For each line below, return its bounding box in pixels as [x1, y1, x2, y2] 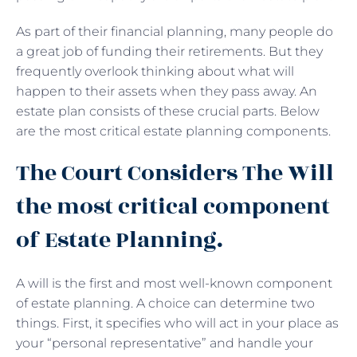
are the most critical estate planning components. [16, 123, 334, 139]
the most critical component [16, 189, 330, 224]
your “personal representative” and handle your [16, 335, 313, 351]
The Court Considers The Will [16, 155, 334, 190]
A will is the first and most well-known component [16, 275, 332, 291]
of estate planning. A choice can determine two [16, 295, 315, 311]
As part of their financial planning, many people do [16, 23, 333, 39]
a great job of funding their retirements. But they [16, 43, 323, 59]
